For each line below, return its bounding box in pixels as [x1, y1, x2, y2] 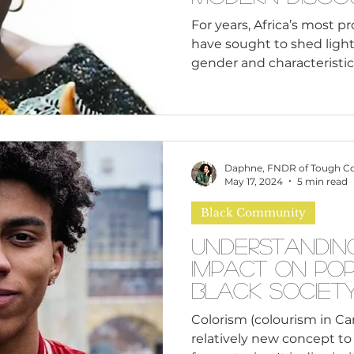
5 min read [297, 175, 348, 187]
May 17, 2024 [224, 175, 283, 187]
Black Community [201, 205, 306, 220]
